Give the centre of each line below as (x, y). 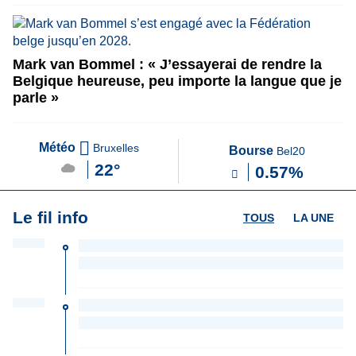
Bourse (253, 151)
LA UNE (313, 218)
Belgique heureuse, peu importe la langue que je (177, 81)
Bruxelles (114, 148)
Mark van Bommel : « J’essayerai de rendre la (167, 64)
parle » (36, 98)
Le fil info (50, 217)
